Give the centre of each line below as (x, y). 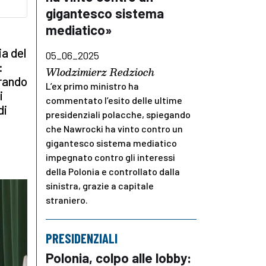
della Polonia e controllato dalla (113, 172)
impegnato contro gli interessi (110, 157)
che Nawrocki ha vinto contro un (114, 129)
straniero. (67, 200)
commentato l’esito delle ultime (114, 100)
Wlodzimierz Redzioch (100, 72)
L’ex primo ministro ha (92, 86)
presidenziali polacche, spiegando (118, 115)
